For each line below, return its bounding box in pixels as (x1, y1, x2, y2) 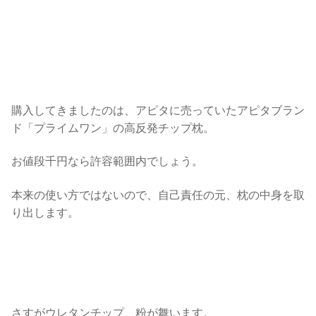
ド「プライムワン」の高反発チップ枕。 (11, 122, 214, 135)
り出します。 (11, 206, 79, 219)
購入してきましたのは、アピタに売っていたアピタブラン (11, 104, 305, 117)
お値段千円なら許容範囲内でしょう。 (11, 155, 203, 168)
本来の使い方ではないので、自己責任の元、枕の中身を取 (11, 188, 305, 201)
